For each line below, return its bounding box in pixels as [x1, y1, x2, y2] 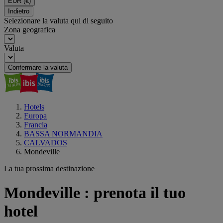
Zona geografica [4, 25, 55, 34]
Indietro [8, 7, 29, 15]
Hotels [24, 103, 44, 111]
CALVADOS [24, 138, 67, 147]
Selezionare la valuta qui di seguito [4, 16, 113, 25]
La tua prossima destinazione [4, 164, 95, 173]
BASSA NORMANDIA [24, 129, 103, 138]
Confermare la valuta [8, 64, 68, 71]
